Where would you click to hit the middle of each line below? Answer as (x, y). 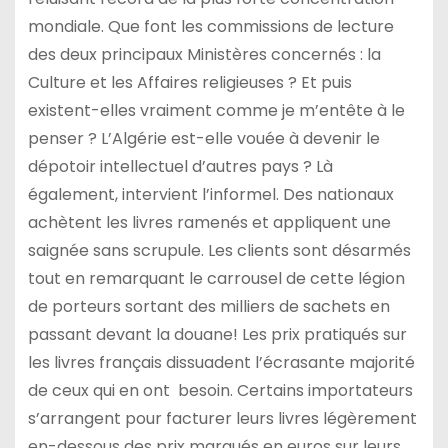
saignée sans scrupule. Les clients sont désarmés (219, 251)
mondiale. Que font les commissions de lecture (210, 27)
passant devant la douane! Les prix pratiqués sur (217, 335)
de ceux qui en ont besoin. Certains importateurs (220, 391)
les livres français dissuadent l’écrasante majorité (221, 363)
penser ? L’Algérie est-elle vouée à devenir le (203, 139)
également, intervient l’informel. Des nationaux (210, 195)
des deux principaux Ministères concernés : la (204, 55)
